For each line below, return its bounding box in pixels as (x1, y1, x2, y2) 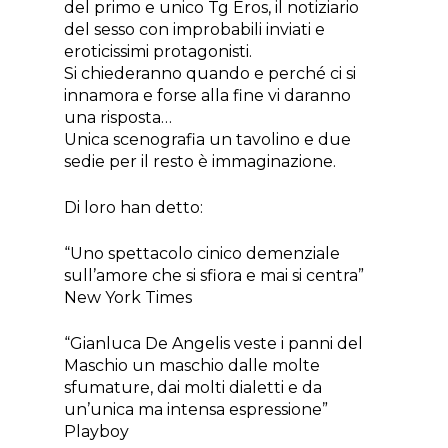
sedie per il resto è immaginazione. (64, 152, 337, 172)
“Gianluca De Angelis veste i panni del (64, 334, 364, 354)
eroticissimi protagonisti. (64, 42, 253, 62)
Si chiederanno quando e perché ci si (64, 64, 357, 84)
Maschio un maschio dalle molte (64, 356, 321, 376)
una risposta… (64, 108, 173, 128)
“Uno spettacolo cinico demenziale (64, 244, 341, 264)
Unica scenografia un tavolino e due (64, 130, 352, 150)
